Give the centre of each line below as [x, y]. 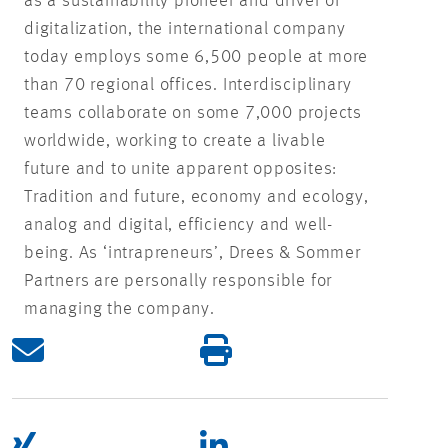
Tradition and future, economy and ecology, [196, 197]
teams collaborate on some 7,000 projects [193, 113]
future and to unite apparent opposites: [181, 169]
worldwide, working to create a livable [175, 141]
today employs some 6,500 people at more [196, 57]
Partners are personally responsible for [178, 281]
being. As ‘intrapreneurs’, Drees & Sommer [192, 253]
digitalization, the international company [185, 29]
